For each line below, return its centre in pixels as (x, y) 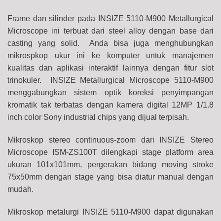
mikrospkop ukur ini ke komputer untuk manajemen (110, 55)
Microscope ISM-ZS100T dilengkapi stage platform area (110, 152)
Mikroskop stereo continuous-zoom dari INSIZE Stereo (110, 140)
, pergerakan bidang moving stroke (147, 164)
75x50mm (26, 177)
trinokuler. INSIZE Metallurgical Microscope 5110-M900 (110, 80)
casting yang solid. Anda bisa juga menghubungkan (110, 43)
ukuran (22, 164)
